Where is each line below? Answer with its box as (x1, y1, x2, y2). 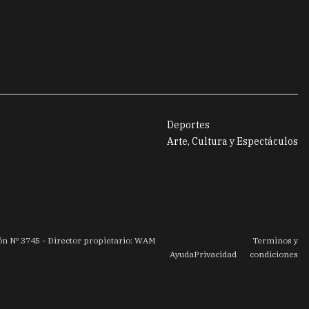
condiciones (250, 248, 298, 259)
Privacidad (193, 248, 237, 259)
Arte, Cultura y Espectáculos (166, 134, 298, 148)
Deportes (166, 118, 210, 131)
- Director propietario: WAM (40, 235, 156, 246)
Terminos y (252, 235, 298, 246)
